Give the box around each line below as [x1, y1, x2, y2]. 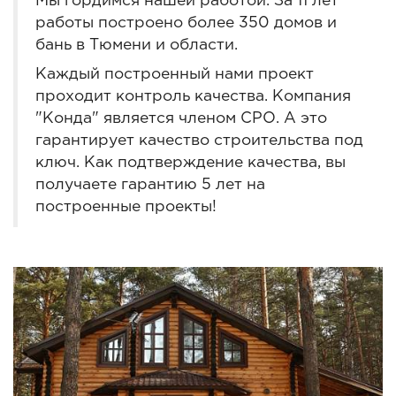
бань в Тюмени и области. [35, 38, 238, 53]
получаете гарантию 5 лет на [35, 178, 265, 193]
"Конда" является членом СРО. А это [35, 111, 327, 126]
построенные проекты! [35, 200, 217, 215]
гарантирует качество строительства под [35, 133, 363, 148]
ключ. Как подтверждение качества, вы [35, 156, 346, 171]
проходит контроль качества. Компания [35, 89, 351, 104]
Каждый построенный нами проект [35, 67, 314, 82]
